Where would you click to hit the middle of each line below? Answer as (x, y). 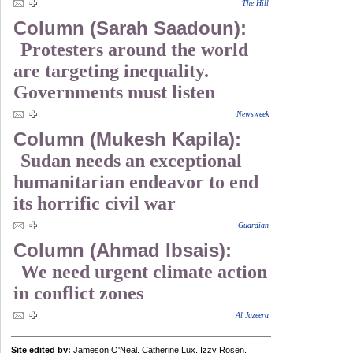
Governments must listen (114, 92)
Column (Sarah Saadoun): (130, 28)
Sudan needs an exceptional (131, 161)
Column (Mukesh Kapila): (127, 139)
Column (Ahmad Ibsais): (123, 250)
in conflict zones (78, 293)
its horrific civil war (95, 203)
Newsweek (253, 114)
